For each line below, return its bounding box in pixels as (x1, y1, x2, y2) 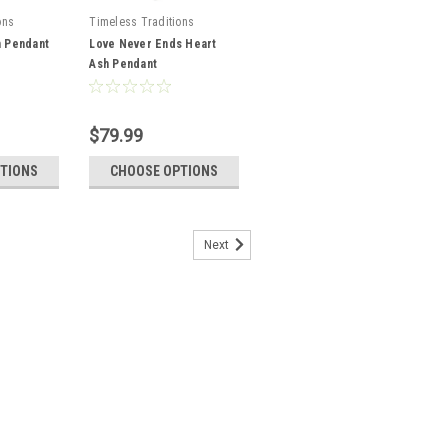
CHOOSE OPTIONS (110, 163, 219, 179)
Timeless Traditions (89, 15, 195, 29)
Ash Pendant (89, 57, 158, 71)
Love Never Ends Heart (89, 37, 217, 51)
